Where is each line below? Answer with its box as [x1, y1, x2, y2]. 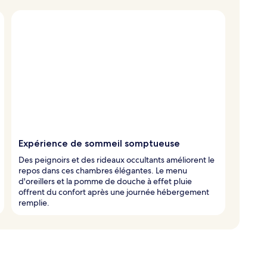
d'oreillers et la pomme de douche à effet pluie [18, 175, 192, 187]
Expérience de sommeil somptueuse [18, 137, 180, 149]
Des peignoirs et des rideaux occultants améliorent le [18, 154, 215, 165]
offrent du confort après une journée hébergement [18, 186, 209, 197]
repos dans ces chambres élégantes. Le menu [18, 164, 187, 176]
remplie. [18, 197, 49, 208]
